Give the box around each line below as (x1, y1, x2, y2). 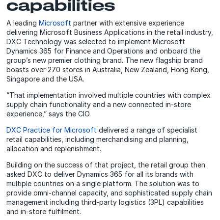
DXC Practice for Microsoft (6, 125, 97, 134)
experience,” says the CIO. (6, 109, 91, 118)
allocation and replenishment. (6, 144, 102, 153)
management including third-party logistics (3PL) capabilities (6, 197, 204, 206)
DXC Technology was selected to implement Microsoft (6, 37, 186, 46)
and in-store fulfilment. (6, 207, 82, 216)
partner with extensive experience (71, 18, 185, 27)
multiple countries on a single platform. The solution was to (6, 179, 200, 188)
